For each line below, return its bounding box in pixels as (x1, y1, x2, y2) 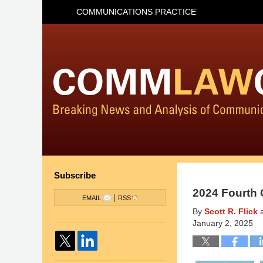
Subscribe (54, 170, 96, 180)
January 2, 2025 (193, 219, 253, 228)
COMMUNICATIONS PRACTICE (76, 7, 196, 16)
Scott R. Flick (204, 207, 258, 216)
